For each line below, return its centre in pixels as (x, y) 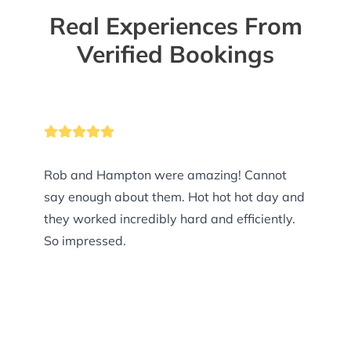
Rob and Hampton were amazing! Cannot (144, 175)
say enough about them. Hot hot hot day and (116, 197)
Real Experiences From (175, 26)
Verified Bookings (175, 54)
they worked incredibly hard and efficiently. (170, 219)
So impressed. (85, 241)
